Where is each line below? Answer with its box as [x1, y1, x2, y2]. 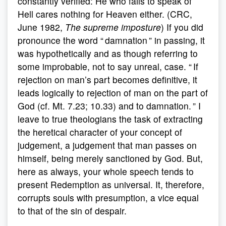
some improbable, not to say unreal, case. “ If [18, 60, 198, 73]
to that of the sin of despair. [18, 204, 127, 217]
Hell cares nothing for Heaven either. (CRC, [18, 8, 192, 20]
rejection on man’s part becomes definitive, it [18, 73, 197, 86]
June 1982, [18, 21, 65, 33]
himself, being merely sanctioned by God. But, [18, 152, 203, 164]
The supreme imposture [65, 21, 161, 33]
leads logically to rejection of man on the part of [18, 86, 208, 99]
